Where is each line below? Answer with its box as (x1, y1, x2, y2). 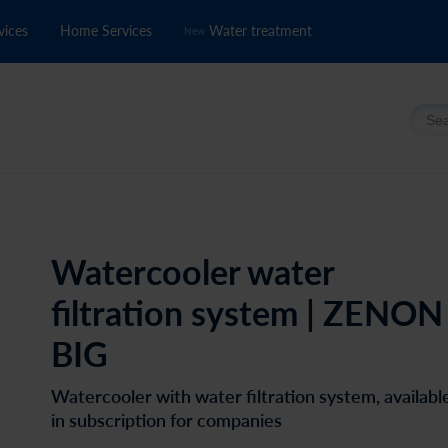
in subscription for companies (50, 409, 282, 431)
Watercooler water (50, 251, 334, 292)
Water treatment (204, 22, 312, 39)
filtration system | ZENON (50, 292, 443, 333)
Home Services (59, 22, 152, 39)
